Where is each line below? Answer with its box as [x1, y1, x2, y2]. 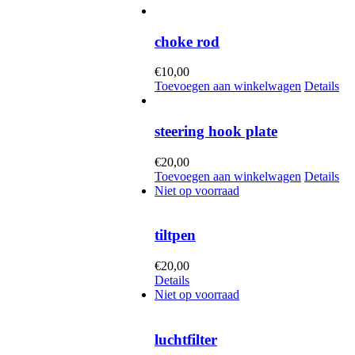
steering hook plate [155, 123, 277, 140]
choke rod [155, 32, 219, 50]
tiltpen [155, 227, 196, 244]
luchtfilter [155, 330, 217, 348]
